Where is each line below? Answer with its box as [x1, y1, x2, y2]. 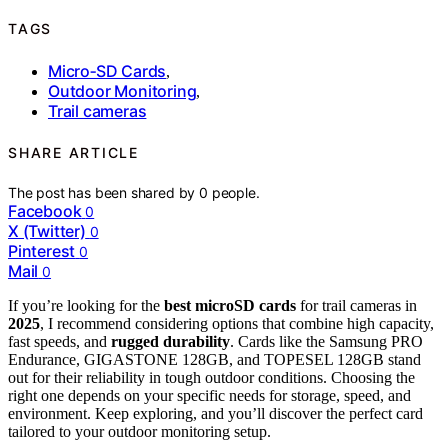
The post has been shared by [8, 184, 200, 202]
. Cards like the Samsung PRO [230, 333, 423, 351]
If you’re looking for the [8, 297, 164, 315]
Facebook [8, 201, 82, 222]
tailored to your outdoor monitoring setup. [8, 423, 271, 441]
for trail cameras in [296, 297, 417, 315]
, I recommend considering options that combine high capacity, [40, 315, 434, 333]
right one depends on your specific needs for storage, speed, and [8, 387, 411, 405]
